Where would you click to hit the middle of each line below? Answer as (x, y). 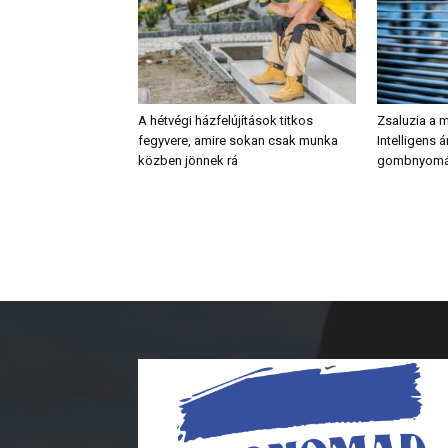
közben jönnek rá (188, 160)
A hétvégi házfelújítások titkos (225, 120)
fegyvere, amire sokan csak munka (238, 140)
